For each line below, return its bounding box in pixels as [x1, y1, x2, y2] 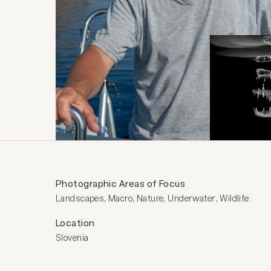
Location [56, 218, 95, 228]
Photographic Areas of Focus [56, 178, 186, 189]
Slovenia [56, 233, 89, 243]
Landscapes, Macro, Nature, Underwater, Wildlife [56, 194, 249, 203]
